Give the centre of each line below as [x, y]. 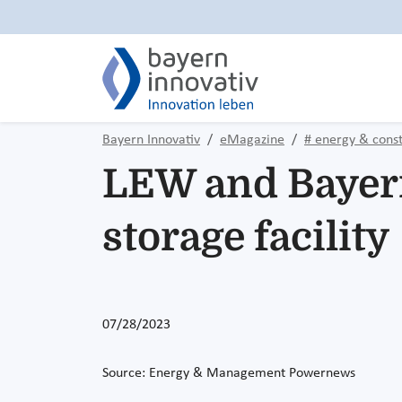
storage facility [246, 237]
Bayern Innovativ [151, 140]
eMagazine [252, 140]
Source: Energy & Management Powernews [229, 373]
